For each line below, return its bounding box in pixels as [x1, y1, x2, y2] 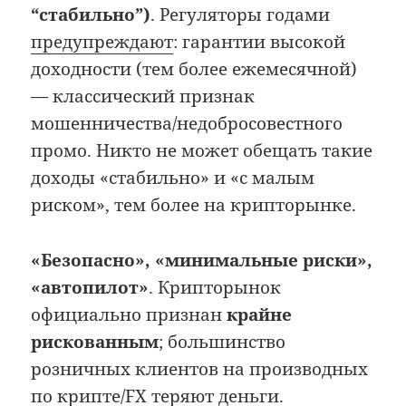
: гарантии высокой [173, 30, 346, 54]
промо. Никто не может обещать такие [31, 139, 373, 163]
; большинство [159, 329, 286, 353]
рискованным [31, 329, 159, 353]
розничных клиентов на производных [31, 356, 369, 381]
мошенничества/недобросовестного [31, 111, 343, 136]
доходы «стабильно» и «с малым [31, 166, 315, 190]
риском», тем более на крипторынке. [31, 193, 357, 217]
